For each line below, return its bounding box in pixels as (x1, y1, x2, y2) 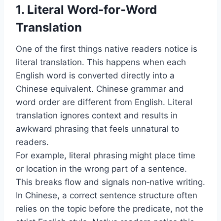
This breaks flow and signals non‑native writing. (16, 177, 205, 187)
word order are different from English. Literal (16, 97, 192, 108)
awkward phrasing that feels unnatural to (16, 124, 179, 134)
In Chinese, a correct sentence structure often (16, 190, 197, 201)
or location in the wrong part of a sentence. (16, 164, 187, 174)
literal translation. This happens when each (16, 57, 186, 68)
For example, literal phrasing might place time (16, 150, 195, 161)
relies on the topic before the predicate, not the (16, 204, 203, 214)
